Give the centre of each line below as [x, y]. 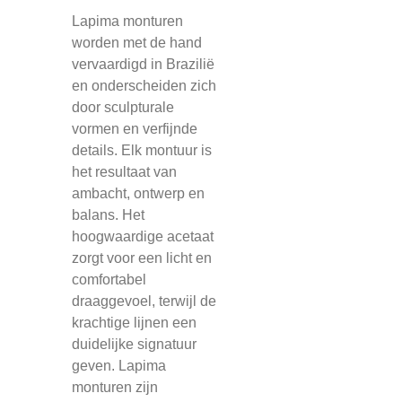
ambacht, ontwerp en [138, 193]
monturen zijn [115, 387]
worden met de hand [137, 43]
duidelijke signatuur [134, 344]
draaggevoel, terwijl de [144, 301]
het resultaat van [124, 172]
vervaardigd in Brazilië [143, 64]
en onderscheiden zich [144, 86]
